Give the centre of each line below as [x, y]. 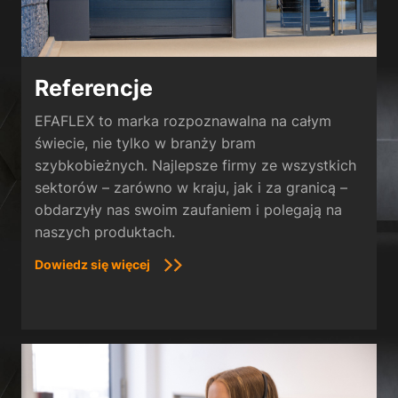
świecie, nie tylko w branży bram [145, 143]
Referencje [94, 88]
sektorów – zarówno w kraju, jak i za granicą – [191, 187]
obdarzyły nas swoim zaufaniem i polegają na [188, 209]
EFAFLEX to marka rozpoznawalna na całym [183, 120]
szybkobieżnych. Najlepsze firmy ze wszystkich [195, 165]
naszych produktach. [105, 231]
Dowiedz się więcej [92, 264]
